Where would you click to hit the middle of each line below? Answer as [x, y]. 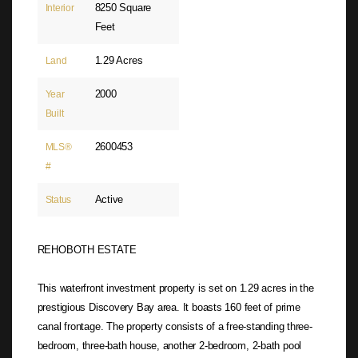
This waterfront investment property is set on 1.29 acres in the [175, 288]
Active [109, 200]
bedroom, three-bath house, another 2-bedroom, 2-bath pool [169, 345]
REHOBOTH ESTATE [87, 249]
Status [58, 200]
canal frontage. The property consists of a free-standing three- [175, 326]
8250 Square [123, 8]
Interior [60, 8]
